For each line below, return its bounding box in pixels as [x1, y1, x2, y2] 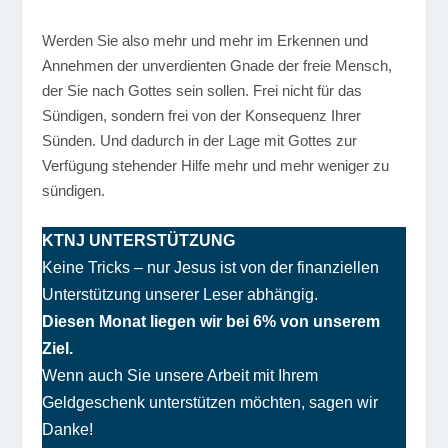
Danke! [42, 421, 94, 439]
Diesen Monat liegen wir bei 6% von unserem [42, 313, 381, 331]
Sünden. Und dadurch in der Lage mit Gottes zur [42, 132, 358, 150]
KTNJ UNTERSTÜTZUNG [42, 232, 236, 250]
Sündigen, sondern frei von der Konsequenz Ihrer [42, 107, 362, 125]
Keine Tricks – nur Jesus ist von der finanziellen [42, 259, 380, 277]
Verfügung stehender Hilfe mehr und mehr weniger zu [42, 157, 390, 175]
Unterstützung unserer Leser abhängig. [42, 286, 319, 304]
